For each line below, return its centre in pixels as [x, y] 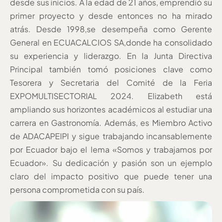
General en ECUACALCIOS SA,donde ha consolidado [111, 42]
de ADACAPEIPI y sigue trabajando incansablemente [111, 136]
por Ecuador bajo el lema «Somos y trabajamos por [111, 149]
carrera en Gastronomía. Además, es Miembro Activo [111, 122]
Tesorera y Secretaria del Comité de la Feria [111, 82]
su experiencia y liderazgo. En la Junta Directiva [111, 55]
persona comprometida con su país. [77, 189]
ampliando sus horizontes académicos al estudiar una [111, 109]
